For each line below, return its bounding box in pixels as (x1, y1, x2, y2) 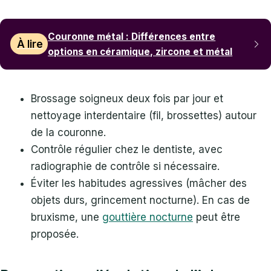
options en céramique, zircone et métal (48, 45, 233, 57)
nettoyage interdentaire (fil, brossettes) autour (31, 109, 256, 122)
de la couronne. (31, 126, 106, 139)
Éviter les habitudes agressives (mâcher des (31, 177, 247, 189)
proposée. (31, 227, 79, 240)
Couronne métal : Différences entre (48, 30, 216, 42)
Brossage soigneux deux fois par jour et (31, 92, 223, 105)
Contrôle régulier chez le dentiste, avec (31, 143, 223, 155)
